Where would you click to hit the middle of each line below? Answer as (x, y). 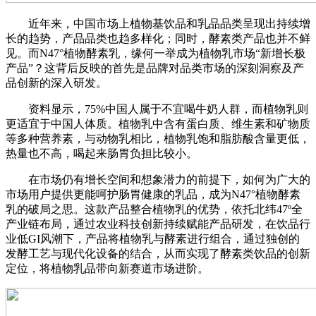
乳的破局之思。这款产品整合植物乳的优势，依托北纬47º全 (154, 209)
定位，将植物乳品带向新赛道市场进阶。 (107, 269)
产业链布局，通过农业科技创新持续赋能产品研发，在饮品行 (158, 224)
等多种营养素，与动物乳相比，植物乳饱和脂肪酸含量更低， (158, 139)
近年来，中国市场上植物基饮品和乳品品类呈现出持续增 (158, 24)
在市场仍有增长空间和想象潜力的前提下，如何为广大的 (158, 180)
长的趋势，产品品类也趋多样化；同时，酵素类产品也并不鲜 (158, 39)
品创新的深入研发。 (56, 83)
